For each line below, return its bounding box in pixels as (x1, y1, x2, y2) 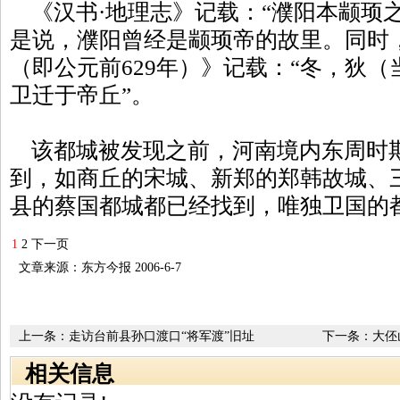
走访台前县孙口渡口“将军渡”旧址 (69, 329, 254, 343)
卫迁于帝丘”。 (10, 83, 154, 107)
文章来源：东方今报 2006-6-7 (19, 261, 181, 274)
